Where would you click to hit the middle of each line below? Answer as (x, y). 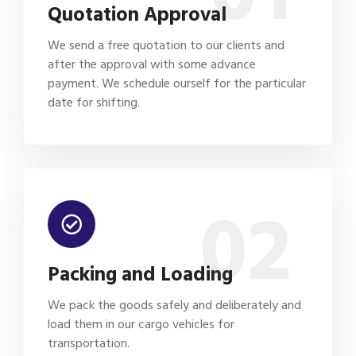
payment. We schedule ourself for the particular (177, 83)
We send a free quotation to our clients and (166, 45)
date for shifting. (94, 102)
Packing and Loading (140, 274)
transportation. (89, 343)
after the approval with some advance (152, 64)
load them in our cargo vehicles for (141, 324)
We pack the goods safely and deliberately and (174, 305)
